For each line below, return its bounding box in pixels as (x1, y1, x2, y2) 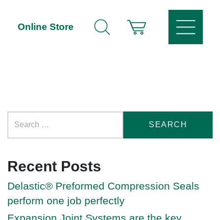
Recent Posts (7, 158, 101, 174)
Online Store (18, 22, 74, 32)
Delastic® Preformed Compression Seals (7, 180, 199, 192)
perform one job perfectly (7, 194, 125, 206)
